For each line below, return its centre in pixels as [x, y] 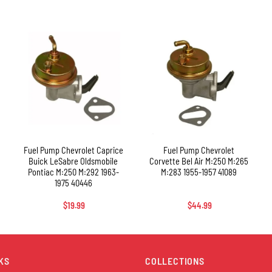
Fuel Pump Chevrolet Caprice [73, 151]
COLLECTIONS [175, 261]
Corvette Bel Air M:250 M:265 [199, 161]
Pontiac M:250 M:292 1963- [73, 172]
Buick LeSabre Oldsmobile [73, 161]
